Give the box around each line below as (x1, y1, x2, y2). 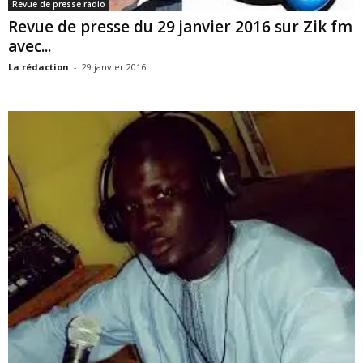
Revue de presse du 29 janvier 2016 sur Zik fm (8, 15, 352, 37)
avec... (8, 35, 51, 57)
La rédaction (8, 60, 69, 73)
